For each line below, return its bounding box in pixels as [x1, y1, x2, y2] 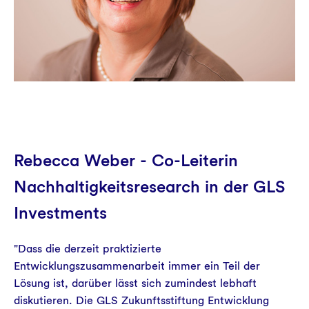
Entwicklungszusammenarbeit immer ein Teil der [14, 259, 260, 272]
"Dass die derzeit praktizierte [14, 242, 161, 255]
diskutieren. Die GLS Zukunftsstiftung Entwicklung [14, 294, 269, 307]
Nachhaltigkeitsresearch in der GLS [14, 177, 285, 197]
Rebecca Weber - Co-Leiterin [14, 150, 238, 170]
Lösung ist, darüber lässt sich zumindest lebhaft [14, 277, 257, 290]
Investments [14, 203, 107, 223]
